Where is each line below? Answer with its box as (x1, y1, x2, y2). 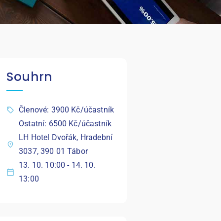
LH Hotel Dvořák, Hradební (19, 132, 113, 142)
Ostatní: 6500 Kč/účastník (19, 118, 112, 128)
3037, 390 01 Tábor (19, 146, 88, 156)
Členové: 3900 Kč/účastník (19, 105, 114, 114)
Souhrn (6, 68, 53, 85)
